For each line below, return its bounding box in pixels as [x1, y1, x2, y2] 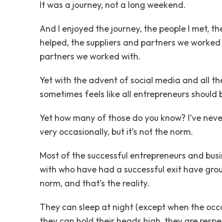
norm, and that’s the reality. [40, 177, 150, 189]
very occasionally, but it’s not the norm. [40, 126, 193, 137]
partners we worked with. [40, 51, 141, 62]
